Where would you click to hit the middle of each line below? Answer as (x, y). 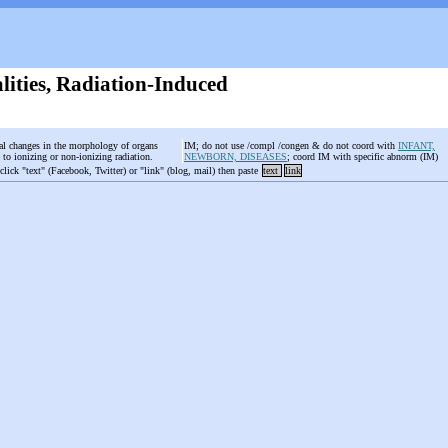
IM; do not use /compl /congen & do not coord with (291, 145)
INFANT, (416, 145)
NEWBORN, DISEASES (235, 156)
